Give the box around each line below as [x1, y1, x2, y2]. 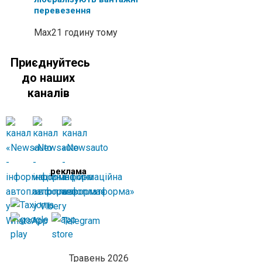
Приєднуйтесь [11, 56, 90, 70]
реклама [50, 166, 87, 177]
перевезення [34, 5, 91, 16]
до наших [22, 71, 75, 85]
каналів [27, 86, 70, 101]
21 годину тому [51, 26, 118, 38]
